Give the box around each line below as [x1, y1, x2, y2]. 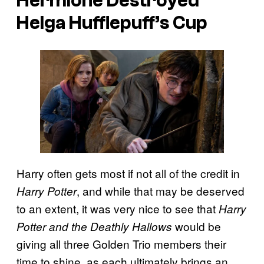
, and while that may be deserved [77, 183, 245, 199]
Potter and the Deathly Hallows [16, 219, 175, 235]
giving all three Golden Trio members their [16, 236, 226, 252]
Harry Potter [16, 183, 77, 199]
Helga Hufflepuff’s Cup [16, 12, 207, 34]
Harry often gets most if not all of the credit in [16, 165, 240, 181]
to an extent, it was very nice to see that [16, 200, 219, 217]
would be [175, 218, 221, 235]
